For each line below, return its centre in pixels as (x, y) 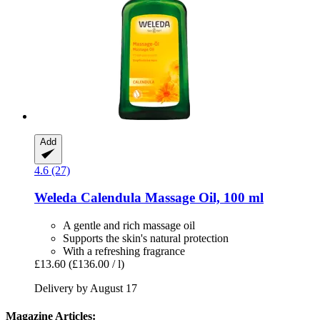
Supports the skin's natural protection (146, 239)
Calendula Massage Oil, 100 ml (170, 198)
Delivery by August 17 (86, 289)
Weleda (56, 198)
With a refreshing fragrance (124, 251)
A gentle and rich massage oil (129, 226)
